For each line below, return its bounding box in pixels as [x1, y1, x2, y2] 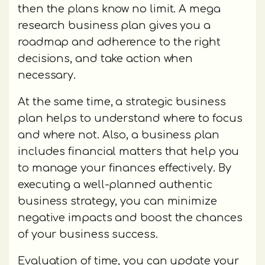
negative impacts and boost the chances [18, 212, 243, 224]
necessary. [18, 69, 79, 82]
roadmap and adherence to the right [18, 36, 221, 49]
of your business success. [18, 228, 161, 241]
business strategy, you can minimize [18, 195, 217, 208]
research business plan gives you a [18, 20, 211, 32]
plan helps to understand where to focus [18, 112, 243, 125]
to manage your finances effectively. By [18, 162, 231, 174]
